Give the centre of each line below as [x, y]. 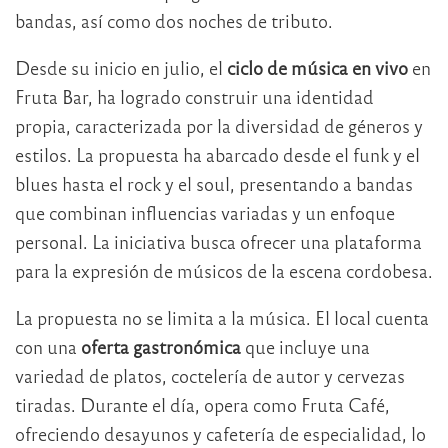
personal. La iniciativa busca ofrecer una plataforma [218, 241]
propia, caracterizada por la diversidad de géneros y [219, 125]
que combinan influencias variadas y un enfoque [205, 212]
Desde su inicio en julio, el [121, 67]
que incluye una [305, 346]
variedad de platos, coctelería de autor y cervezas [210, 375]
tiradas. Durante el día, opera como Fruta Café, [202, 404]
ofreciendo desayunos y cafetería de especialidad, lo [220, 433]
